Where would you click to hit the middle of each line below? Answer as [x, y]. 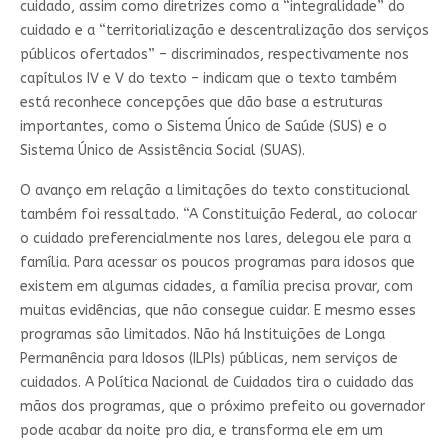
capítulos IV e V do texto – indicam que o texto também [208, 78]
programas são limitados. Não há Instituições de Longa [202, 334]
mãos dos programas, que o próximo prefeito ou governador [222, 406]
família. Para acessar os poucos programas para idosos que [217, 262]
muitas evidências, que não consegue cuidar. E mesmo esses [217, 310]
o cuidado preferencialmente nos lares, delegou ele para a [215, 238]
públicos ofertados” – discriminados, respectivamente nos [214, 54]
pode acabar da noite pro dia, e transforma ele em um [201, 430]
